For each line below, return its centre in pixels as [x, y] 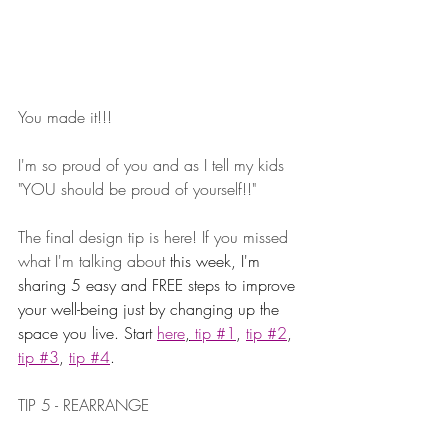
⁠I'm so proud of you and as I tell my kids [153, 165]
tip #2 [266, 333]
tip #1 [213, 333]
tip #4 [89, 357]
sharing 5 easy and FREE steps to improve [159, 285]
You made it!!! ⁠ [67, 117]
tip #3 [38, 357]
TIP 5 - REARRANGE [83, 405]
